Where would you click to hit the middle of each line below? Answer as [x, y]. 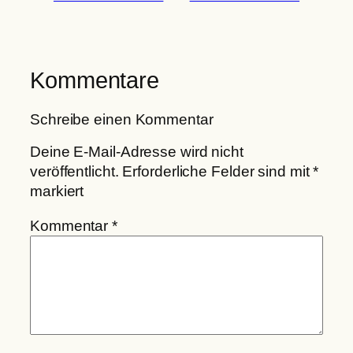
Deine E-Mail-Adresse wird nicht [137, 152]
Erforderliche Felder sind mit [218, 172]
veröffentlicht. [74, 172]
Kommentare [95, 81]
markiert [57, 191]
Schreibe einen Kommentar [122, 119]
